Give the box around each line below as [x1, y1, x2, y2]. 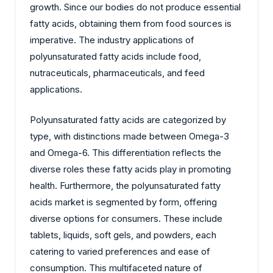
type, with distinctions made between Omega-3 [30, 130, 229, 142]
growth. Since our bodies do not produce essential [30, 1, 241, 13]
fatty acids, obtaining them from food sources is [30, 18, 232, 30]
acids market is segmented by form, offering [30, 196, 217, 208]
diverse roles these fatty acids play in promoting [30, 163, 231, 175]
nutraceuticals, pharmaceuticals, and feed [30, 67, 205, 79]
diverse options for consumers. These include [30, 212, 222, 224]
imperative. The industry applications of [30, 34, 194, 46]
